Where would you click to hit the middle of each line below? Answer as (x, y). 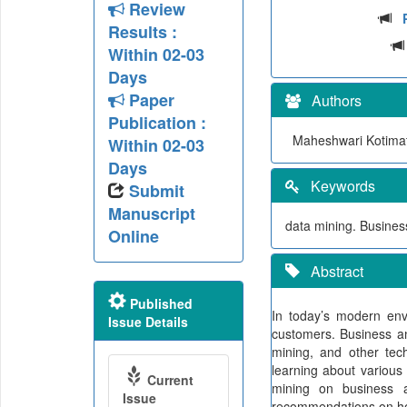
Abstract (331, 271)
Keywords (337, 186)
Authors (331, 100)
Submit (156, 191)
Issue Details (148, 322)
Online (133, 236)
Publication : (157, 123)
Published (159, 303)
